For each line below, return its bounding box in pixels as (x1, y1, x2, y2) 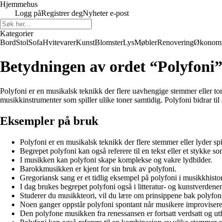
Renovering (157, 38, 194, 47)
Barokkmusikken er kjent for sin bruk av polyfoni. (20, 164, 176, 173)
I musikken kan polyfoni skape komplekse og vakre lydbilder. (20, 155, 212, 164)
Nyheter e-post (83, 9, 129, 17)
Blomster (95, 38, 123, 47)
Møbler (134, 38, 157, 47)
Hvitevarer (43, 38, 76, 47)
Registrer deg (41, 9, 83, 17)
